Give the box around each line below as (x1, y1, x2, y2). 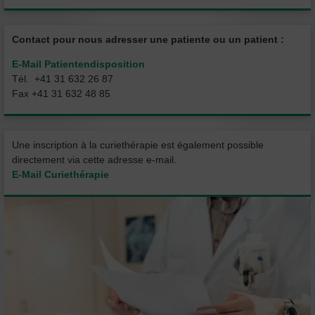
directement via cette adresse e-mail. (12, 154, 176, 166)
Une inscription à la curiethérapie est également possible (12, 139, 264, 151)
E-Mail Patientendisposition (12, 58, 145, 70)
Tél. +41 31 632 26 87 (12, 73, 113, 85)
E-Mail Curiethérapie (12, 169, 109, 181)
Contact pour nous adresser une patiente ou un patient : (12, 34, 284, 46)
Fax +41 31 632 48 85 (12, 88, 110, 100)
